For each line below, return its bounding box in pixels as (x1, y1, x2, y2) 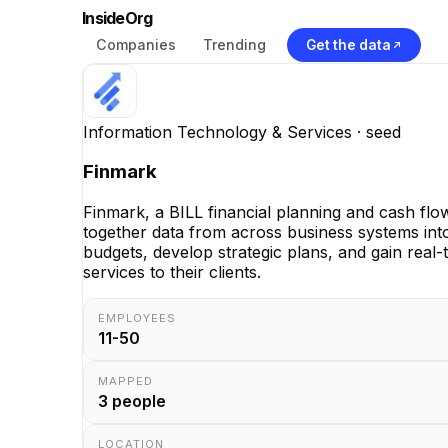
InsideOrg (82, 8, 153, 28)
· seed (352, 121, 401, 142)
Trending (202, 35, 266, 53)
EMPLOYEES (98, 311, 177, 326)
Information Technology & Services (83, 121, 352, 142)
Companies (95, 35, 176, 53)
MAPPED (98, 374, 154, 389)
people (108, 391, 167, 412)
